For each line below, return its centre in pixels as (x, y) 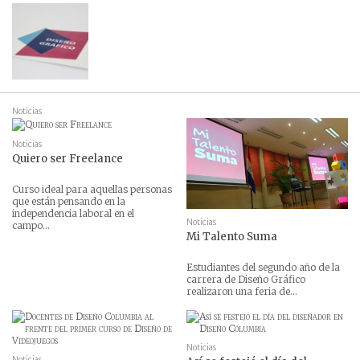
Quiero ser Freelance (67, 159)
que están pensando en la (69, 202)
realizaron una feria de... (242, 291)
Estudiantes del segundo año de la (264, 267)
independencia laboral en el (73, 214)
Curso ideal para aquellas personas (92, 190)
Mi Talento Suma (232, 236)
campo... (31, 226)
